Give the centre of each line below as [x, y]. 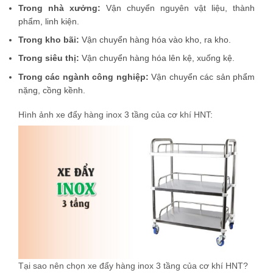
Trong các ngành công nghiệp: [83, 76]
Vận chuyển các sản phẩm [202, 76]
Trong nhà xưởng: [59, 8]
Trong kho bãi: [49, 40]
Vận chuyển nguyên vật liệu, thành [178, 8]
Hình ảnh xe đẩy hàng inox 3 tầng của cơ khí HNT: [115, 114]
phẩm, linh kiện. [49, 21]
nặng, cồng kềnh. [52, 90]
